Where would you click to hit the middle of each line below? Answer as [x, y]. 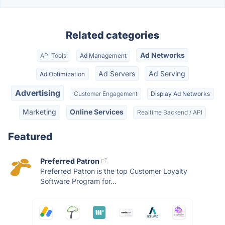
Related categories [113, 35]
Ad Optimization [63, 74]
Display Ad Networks [181, 93]
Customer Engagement [105, 93]
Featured [30, 136]
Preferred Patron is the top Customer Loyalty [114, 171]
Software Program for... [78, 181]
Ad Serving [167, 73]
